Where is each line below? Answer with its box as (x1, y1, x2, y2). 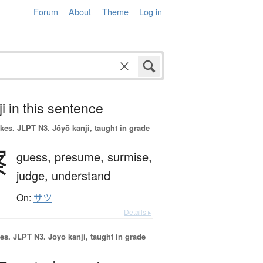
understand (51, 167, 110, 184)
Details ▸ (124, 207, 151, 217)
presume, (54, 148, 107, 166)
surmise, (107, 148, 152, 166)
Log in (139, 5, 162, 18)
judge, (16, 167, 52, 184)
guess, (16, 148, 55, 166)
